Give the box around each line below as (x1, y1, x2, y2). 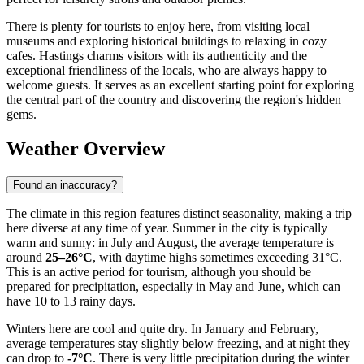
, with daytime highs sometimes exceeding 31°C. (93, 249, 342, 264)
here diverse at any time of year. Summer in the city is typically (6, 220, 327, 235)
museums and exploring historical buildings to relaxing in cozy (6, 34, 327, 49)
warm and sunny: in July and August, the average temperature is (6, 235, 334, 249)
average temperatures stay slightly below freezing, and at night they (6, 336, 350, 350)
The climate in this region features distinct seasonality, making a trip (6, 206, 352, 220)
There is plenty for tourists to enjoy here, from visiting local (6, 19, 310, 34)
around (6, 249, 45, 264)
